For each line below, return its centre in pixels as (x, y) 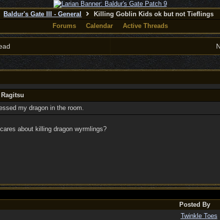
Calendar (99, 26)
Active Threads (145, 26)
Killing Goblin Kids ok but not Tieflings (153, 14)
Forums (64, 26)
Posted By (194, 205)
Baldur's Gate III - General (43, 14)
